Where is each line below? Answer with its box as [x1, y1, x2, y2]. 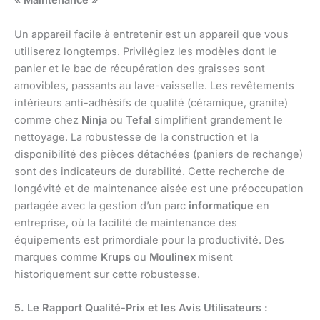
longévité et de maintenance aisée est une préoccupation [14, 181, 304, 195]
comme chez [14, 113, 81, 126]
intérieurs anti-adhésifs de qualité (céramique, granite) [14, 96, 288, 109]
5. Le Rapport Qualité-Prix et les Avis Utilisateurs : [14, 301, 268, 315]
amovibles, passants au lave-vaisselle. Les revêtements [14, 79, 294, 92]
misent [196, 250, 233, 264]
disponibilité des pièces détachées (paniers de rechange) [14, 147, 303, 161]
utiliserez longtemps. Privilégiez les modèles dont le [14, 44, 277, 58]
